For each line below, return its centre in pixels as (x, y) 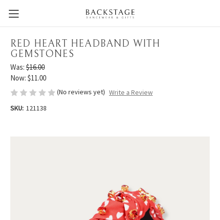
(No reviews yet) (81, 92)
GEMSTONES (42, 55)
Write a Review (131, 93)
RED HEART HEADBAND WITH (85, 44)
